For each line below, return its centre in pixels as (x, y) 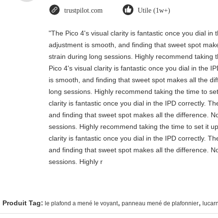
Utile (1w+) (154, 11)
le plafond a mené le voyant (81, 204)
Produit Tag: (23, 203)
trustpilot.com (83, 11)
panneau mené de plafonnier (160, 204)
